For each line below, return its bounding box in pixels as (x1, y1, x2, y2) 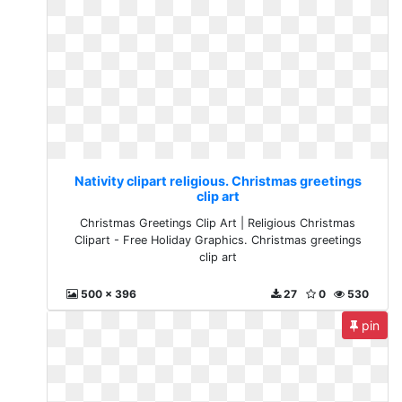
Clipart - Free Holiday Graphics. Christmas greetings (74, 232, 362, 247)
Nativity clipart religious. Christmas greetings (74, 172, 362, 188)
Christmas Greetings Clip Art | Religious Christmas (80, 215, 356, 230)
